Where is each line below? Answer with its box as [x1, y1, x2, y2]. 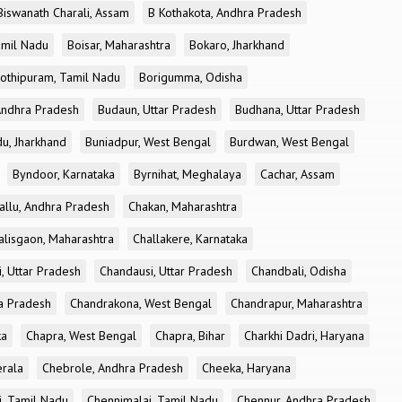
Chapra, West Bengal [26, 328, 136, 344]
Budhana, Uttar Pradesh [235, 101, 360, 118]
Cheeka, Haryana [202, 360, 291, 376]
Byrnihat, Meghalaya [134, 166, 241, 182]
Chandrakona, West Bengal [70, 295, 212, 311]
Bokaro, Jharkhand [189, 37, 284, 53]
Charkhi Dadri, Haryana [244, 328, 364, 344]
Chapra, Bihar [155, 328, 225, 344]
